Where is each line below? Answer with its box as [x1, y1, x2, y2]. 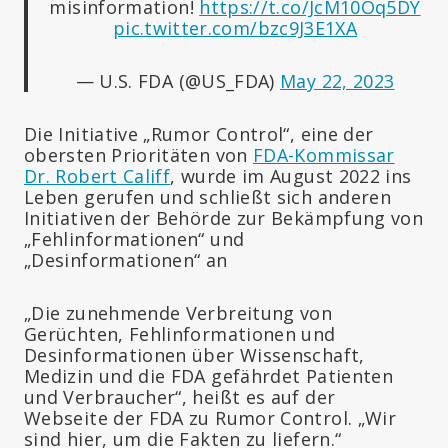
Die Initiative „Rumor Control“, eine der [24, 121, 374, 146]
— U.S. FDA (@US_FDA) [75, 68, 281, 93]
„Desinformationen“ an [24, 247, 228, 272]
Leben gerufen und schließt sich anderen [24, 184, 392, 209]
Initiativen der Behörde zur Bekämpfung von [24, 205, 424, 230]
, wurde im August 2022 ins [170, 163, 412, 188]
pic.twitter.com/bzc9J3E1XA [112, 15, 358, 40]
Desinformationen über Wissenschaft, [24, 342, 365, 367]
